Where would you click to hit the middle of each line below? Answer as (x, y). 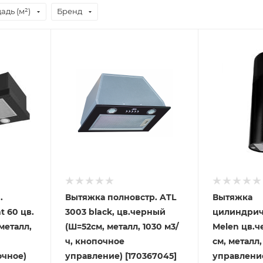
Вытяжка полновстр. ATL (120, 197)
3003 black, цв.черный (115, 212)
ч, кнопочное (95, 241)
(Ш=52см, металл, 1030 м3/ (122, 226)
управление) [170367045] (121, 256)
